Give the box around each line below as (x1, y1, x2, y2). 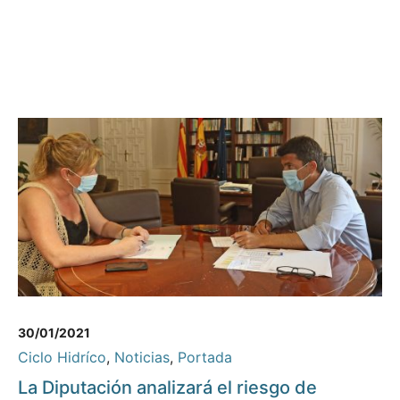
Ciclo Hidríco (18, 348, 106, 367)
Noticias (114, 348, 170, 367)
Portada (178, 348, 232, 367)
